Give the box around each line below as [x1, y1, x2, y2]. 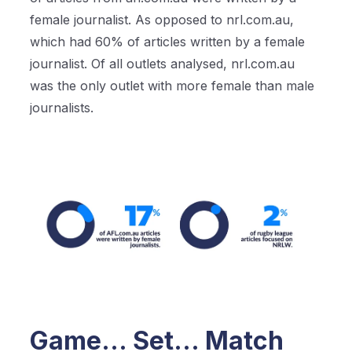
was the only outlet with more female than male [30, 77, 315, 93]
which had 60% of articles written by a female [30, 33, 306, 49]
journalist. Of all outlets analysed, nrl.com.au [30, 55, 295, 71]
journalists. [30, 99, 98, 115]
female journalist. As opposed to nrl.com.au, [30, 11, 295, 27]
